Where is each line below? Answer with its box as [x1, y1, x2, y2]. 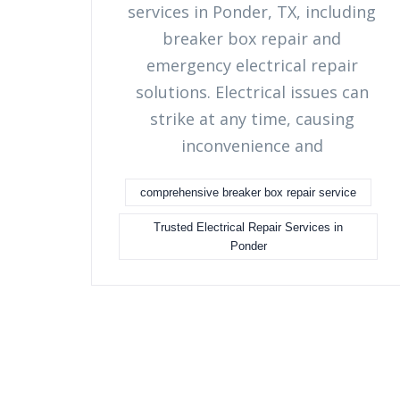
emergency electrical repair [146, 54, 358, 76]
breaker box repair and [162, 28, 341, 49]
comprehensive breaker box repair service [140, 186, 356, 199]
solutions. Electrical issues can [135, 81, 369, 103]
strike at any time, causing [149, 108, 354, 129]
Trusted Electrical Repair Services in [154, 221, 343, 234]
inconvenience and [180, 135, 323, 156]
